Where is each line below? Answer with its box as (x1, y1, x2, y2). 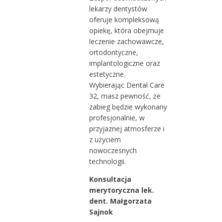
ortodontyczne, (89, 47, 138, 57)
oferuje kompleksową (89, 14, 159, 24)
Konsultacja (89, 174, 131, 184)
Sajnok (89, 207, 113, 217)
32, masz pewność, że (89, 91, 161, 101)
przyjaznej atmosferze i (89, 123, 165, 133)
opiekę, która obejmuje (89, 25, 164, 35)
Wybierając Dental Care (89, 80, 165, 90)
